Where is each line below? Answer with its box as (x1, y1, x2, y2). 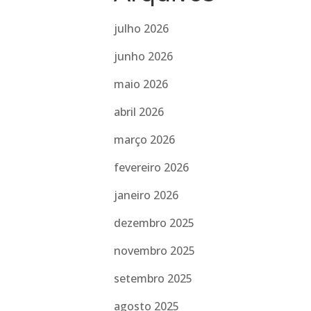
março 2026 (114, 132, 176, 147)
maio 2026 (114, 76, 169, 92)
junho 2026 (114, 49, 174, 64)
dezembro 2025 (114, 215, 195, 230)
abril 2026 (114, 104, 165, 119)
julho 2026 (114, 21, 169, 36)
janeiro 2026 (114, 187, 179, 203)
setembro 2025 (114, 271, 193, 286)
